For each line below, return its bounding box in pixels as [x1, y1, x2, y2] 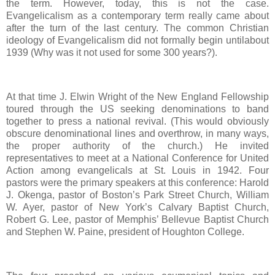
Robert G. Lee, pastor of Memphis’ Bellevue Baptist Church [6, 214, 269, 225]
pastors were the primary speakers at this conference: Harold [6, 177, 269, 188]
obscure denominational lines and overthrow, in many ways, [6, 128, 269, 139]
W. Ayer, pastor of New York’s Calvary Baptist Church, [6, 201, 269, 212]
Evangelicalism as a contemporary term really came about [6, 10, 269, 21]
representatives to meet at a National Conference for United [6, 152, 269, 163]
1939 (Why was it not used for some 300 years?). [6, 47, 217, 58]
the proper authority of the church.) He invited [6, 140, 269, 151]
